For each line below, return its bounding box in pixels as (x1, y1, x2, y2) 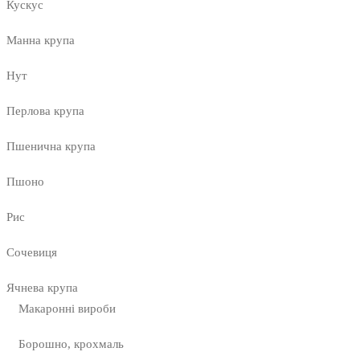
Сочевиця (6, 246, 57, 260)
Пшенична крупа (6, 140, 96, 153)
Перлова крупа (6, 104, 84, 118)
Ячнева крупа (6, 281, 78, 295)
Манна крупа (6, 34, 75, 47)
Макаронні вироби (18, 302, 116, 316)
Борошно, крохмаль (18, 337, 124, 351)
